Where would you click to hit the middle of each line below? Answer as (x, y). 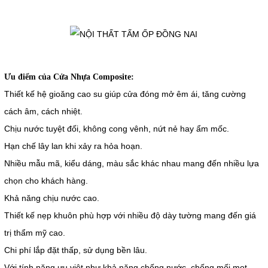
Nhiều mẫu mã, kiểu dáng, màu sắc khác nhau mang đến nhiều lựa (131, 163)
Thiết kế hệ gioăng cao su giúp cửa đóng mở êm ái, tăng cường (125, 94)
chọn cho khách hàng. (46, 180)
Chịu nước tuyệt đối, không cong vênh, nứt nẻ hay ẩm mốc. (116, 128)
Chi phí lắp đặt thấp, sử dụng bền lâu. (75, 250)
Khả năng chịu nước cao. (51, 198)
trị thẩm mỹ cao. (34, 232)
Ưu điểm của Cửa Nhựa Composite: (69, 77)
